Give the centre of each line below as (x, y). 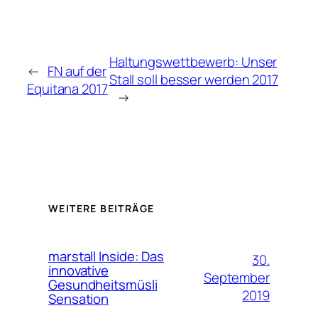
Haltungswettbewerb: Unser (193, 62)
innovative (79, 271)
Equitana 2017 (67, 88)
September (236, 277)
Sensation (79, 299)
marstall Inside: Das (106, 257)
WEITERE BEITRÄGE (102, 208)
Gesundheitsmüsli (103, 285)
